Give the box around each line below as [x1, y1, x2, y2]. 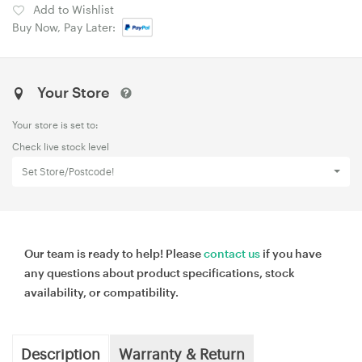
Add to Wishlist [33, 2, 114, 16]
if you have [260, 246, 322, 260]
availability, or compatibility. [24, 284, 179, 299]
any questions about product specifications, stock [24, 265, 295, 280]
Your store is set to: [12, 118, 99, 130]
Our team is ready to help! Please [24, 246, 204, 260]
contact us [204, 246, 260, 260]
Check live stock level [12, 140, 109, 152]
